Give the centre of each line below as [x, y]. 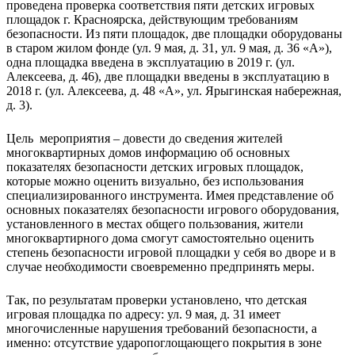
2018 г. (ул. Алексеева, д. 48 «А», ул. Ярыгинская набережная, [174, 90]
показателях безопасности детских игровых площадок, [155, 166]
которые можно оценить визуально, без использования [155, 181]
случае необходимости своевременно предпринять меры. [160, 266]
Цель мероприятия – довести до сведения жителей [145, 138]
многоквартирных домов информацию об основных [148, 152]
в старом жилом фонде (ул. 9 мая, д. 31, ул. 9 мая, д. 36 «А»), [169, 48]
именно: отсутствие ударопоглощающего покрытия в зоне [164, 342]
